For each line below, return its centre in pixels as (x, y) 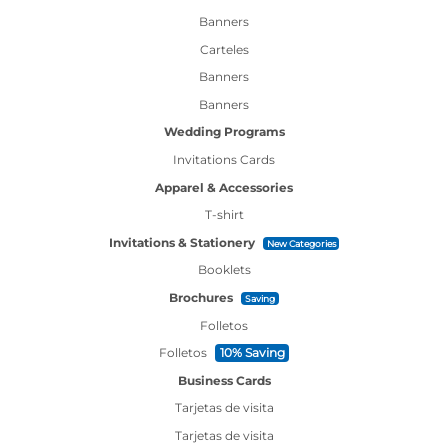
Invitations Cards (224, 160)
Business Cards (224, 380)
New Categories (301, 243)
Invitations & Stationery (181, 242)
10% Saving (252, 353)
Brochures (201, 298)
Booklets (224, 270)
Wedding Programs (224, 132)
